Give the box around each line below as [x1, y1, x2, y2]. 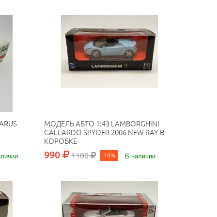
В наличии [124, 151, 155, 160]
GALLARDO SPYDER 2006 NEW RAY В [44, 127, 164, 137]
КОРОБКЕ [44, 136, 77, 146]
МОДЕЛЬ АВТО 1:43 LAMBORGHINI [44, 118, 159, 128]
